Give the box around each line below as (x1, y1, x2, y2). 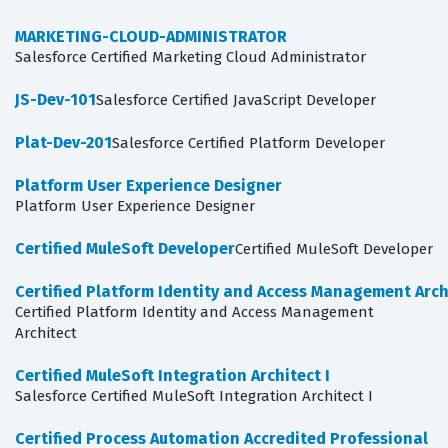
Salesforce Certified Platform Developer (112, 134, 385, 153)
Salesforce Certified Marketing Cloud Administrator (15, 48, 366, 67)
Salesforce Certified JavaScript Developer (96, 91, 376, 110)
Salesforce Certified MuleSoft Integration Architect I (15, 387, 373, 406)
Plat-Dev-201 (15, 133, 112, 153)
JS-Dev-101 (15, 90, 96, 110)
